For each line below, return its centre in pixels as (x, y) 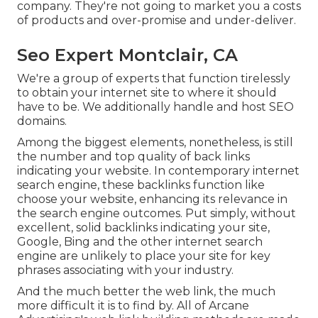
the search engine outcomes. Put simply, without (157, 214)
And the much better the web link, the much (146, 292)
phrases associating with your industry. (125, 270)
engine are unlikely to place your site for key (144, 256)
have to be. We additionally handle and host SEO (155, 107)
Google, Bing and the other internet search (140, 242)
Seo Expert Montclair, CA (127, 55)
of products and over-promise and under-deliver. (157, 21)
